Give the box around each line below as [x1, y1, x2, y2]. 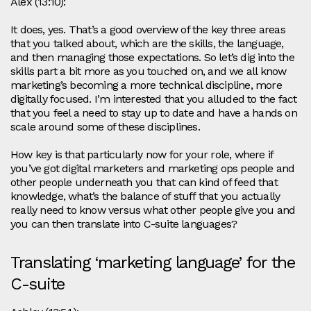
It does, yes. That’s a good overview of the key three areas [10, 23, 285, 37]
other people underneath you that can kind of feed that [10, 176, 278, 190]
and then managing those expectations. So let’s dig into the [10, 51, 294, 65]
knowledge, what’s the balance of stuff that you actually [10, 190, 280, 203]
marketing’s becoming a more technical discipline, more [10, 78, 282, 92]
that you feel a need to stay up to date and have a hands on [10, 106, 297, 120]
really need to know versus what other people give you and [10, 203, 296, 217]
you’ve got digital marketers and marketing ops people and [10, 162, 295, 176]
